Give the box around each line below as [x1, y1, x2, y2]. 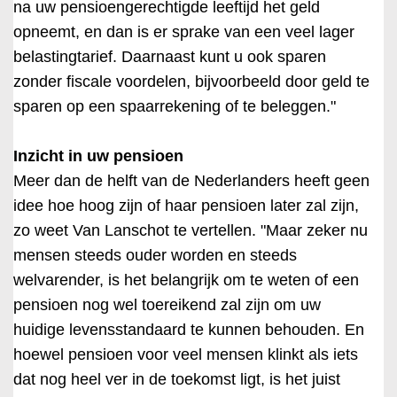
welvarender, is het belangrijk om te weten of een [13, 271, 359, 289]
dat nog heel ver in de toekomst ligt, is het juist [13, 370, 340, 388]
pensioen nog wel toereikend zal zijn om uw [13, 296, 321, 314]
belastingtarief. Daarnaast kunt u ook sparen [13, 48, 326, 66]
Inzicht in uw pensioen [13, 147, 183, 165]
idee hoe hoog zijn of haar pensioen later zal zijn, [13, 197, 359, 214]
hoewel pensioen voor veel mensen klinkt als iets [13, 346, 358, 363]
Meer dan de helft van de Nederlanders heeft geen [13, 172, 370, 190]
